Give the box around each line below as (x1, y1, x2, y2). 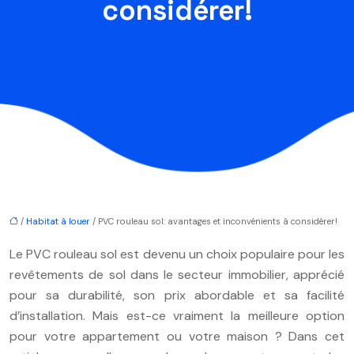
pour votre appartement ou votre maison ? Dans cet (9, 327, 345, 345)
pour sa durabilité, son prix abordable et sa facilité (9, 286, 345, 303)
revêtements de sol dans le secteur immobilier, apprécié (9, 265, 345, 283)
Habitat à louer (26, 215, 90, 227)
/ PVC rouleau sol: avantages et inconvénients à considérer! (90, 215, 337, 227)
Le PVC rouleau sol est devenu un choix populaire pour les (9, 245, 345, 262)
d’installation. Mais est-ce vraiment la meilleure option (9, 307, 345, 324)
